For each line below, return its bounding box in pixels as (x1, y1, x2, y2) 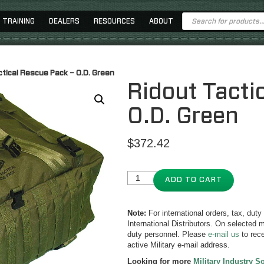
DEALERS (49, 18, 80, 25)
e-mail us (208, 230, 240, 239)
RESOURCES (94, 18, 135, 25)
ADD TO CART (165, 176, 223, 184)
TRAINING (2, 18, 35, 25)
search (181, 19, 205, 26)
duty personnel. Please (127, 230, 209, 239)
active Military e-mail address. (127, 240, 230, 249)
